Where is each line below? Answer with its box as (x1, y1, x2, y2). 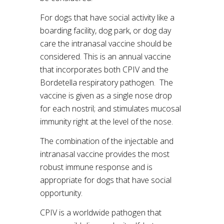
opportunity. (40, 187, 82, 198)
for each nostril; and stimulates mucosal (40, 103, 181, 114)
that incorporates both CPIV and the (40, 64, 168, 75)
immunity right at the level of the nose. (40, 116, 173, 127)
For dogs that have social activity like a (40, 12, 174, 23)
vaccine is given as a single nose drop (40, 90, 172, 101)
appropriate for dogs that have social (40, 174, 171, 185)
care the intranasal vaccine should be (40, 38, 172, 49)
